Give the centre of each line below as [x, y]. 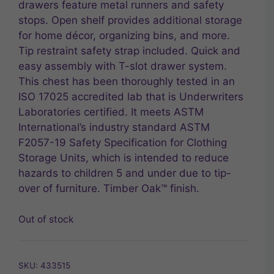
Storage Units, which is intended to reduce [124, 158]
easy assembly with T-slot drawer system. [123, 66]
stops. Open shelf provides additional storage [130, 20]
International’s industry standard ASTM [114, 128]
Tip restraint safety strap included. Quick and [129, 51]
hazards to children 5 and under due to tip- [125, 173]
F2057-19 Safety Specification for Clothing [123, 143]
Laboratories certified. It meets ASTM [111, 112]
